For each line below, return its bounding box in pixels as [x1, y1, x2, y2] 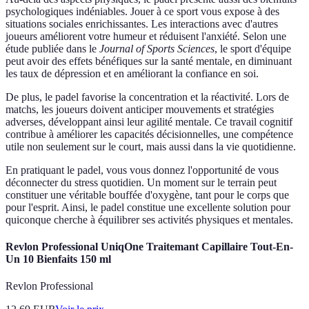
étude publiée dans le [6, 42, 99, 54]
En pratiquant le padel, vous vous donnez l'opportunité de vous [6, 163, 279, 176]
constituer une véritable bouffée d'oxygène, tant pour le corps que [6, 188, 289, 201]
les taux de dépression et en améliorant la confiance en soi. [6, 67, 259, 79]
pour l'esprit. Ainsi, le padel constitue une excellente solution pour [6, 201, 290, 213]
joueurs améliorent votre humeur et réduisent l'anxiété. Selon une [6, 30, 286, 42]
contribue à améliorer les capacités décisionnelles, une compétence [6, 128, 293, 140]
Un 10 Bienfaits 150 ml [6, 252, 111, 265]
